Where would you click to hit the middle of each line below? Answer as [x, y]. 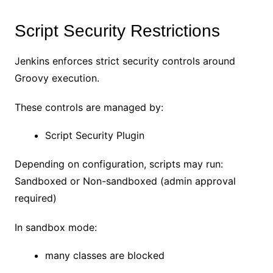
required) [35, 198]
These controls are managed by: [89, 107]
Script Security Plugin [94, 135]
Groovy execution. [57, 78]
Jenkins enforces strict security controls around [125, 61]
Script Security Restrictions [117, 30]
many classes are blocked [105, 255]
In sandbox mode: [55, 227]
